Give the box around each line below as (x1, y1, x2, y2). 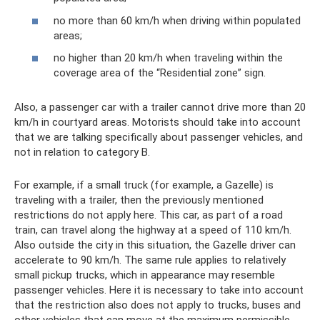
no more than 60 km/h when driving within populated (54, 14, 301, 27)
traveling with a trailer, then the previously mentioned (14, 194, 264, 207)
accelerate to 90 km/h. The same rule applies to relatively (14, 254, 286, 267)
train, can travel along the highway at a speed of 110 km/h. (14, 224, 291, 237)
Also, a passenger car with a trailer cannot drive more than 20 (14, 101, 306, 114)
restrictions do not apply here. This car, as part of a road (14, 209, 283, 222)
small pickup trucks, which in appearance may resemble (14, 269, 275, 282)
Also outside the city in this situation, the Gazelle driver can (14, 239, 296, 252)
